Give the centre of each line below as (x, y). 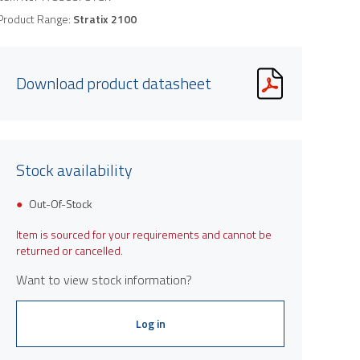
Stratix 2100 (105, 18)
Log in (150, 323)
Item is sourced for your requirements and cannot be (144, 234)
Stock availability (74, 170)
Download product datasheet (114, 83)
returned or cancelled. (70, 250)
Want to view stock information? (104, 279)
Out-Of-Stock (61, 203)
